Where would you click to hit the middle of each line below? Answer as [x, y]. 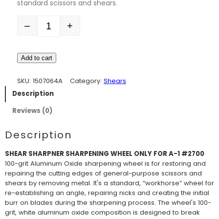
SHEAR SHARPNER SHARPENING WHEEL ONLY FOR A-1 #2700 [105, 154]
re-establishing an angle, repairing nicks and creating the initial [107, 193]
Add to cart [37, 58]
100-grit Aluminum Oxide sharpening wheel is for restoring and [105, 164]
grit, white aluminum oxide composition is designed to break [102, 213]
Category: [87, 81]
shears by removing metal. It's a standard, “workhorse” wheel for [109, 183]
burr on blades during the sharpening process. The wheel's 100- [108, 203]
